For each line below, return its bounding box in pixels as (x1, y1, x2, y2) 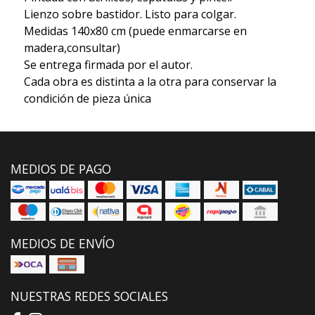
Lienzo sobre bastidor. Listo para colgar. (23, 6, 236, 22)
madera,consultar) (23, 39, 120, 56)
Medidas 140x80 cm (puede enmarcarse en (23, 22, 247, 39)
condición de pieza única (23, 90, 151, 106)
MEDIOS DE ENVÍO (11, 234, 115, 252)
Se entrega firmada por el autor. (23, 56, 193, 72)
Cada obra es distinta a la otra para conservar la (23, 73, 276, 89)
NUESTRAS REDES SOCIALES (11, 287, 168, 304)
